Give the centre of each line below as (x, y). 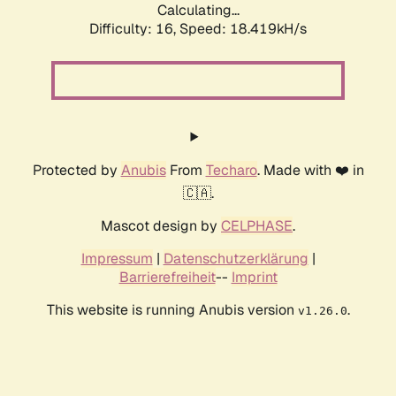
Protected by (76, 171)
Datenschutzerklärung (236, 259)
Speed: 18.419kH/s (243, 29)
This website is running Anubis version (172, 310)
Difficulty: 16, (134, 29)
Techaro (231, 171)
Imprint (254, 278)
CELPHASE (257, 226)
